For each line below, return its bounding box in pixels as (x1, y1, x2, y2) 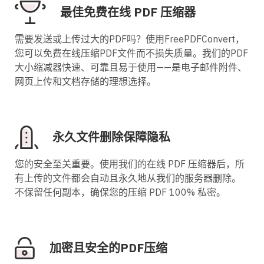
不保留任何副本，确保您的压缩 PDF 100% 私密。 (15, 186, 226, 198)
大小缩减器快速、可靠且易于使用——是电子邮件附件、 (15, 61, 247, 73)
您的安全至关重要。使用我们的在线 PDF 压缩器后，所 (15, 157, 245, 170)
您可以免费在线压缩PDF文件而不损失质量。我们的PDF (15, 47, 248, 59)
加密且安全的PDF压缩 (49, 239, 167, 256)
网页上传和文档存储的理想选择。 (15, 75, 156, 87)
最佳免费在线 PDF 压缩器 (60, 4, 196, 20)
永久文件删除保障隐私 (52, 128, 170, 145)
